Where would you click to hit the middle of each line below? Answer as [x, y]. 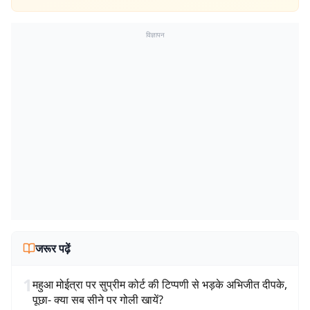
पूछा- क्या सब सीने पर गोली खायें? [98, 300]
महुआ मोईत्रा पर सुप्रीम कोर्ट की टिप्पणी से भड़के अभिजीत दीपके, [160, 284]
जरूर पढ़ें [53, 248]
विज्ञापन [155, 35]
